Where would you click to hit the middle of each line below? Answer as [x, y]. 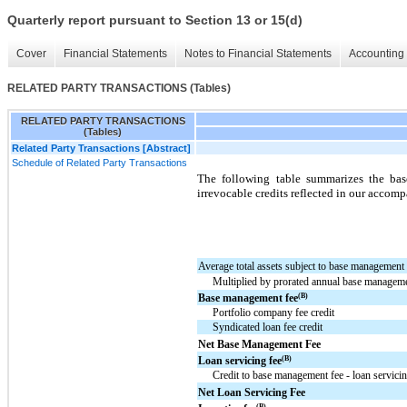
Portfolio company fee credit [274, 312]
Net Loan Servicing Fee [252, 392]
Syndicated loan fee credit [268, 327]
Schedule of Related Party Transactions [99, 162]
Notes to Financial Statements [258, 54]
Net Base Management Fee [260, 344]
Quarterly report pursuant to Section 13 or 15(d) [155, 20]
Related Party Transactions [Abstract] [101, 148]
